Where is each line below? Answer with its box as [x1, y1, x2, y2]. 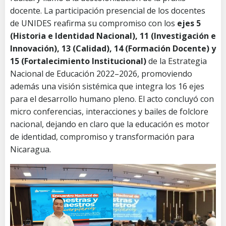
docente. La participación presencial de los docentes [10, 5, 205, 16]
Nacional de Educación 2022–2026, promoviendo [10, 68, 192, 79]
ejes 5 [177, 17, 201, 29]
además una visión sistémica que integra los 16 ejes [10, 80, 204, 92]
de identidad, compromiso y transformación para [10, 131, 194, 142]
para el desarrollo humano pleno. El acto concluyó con [10, 93, 214, 104]
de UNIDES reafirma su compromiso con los [10, 17, 177, 29]
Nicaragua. [10, 143, 51, 155]
